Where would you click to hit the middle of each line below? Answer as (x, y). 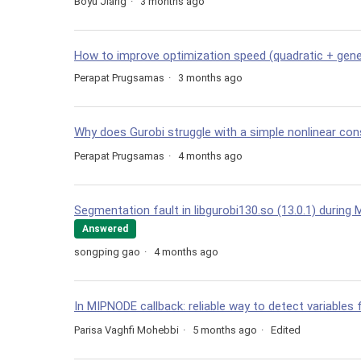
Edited (286, 330)
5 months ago (225, 330)
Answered (105, 229)
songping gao (107, 252)
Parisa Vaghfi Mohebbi (127, 330)
